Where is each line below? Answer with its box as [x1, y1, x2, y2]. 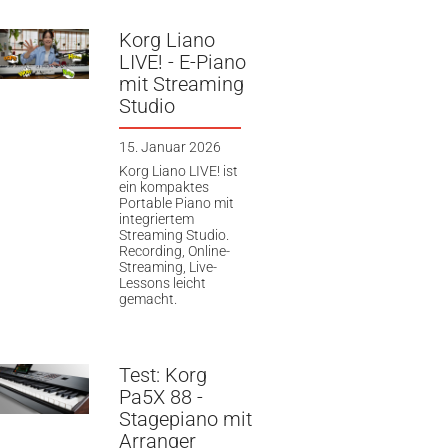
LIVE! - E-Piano [118, 50, 246, 75]
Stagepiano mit [118, 407, 252, 432]
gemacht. [118, 290, 177, 307]
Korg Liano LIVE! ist [118, 162, 238, 179]
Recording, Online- [118, 242, 230, 259]
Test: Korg [118, 363, 207, 388]
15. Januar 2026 [118, 139, 221, 156]
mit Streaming [118, 72, 244, 97]
